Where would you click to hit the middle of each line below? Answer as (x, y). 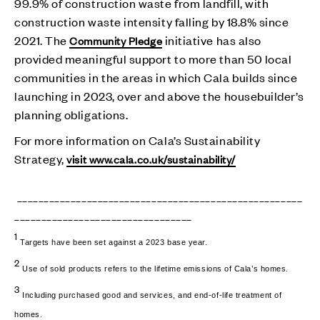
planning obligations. (72, 114)
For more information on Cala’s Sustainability (137, 140)
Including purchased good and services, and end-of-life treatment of (152, 295)
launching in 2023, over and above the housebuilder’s (159, 95)
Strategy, (41, 158)
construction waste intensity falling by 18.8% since (152, 21)
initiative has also (212, 40)
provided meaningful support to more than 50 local (153, 58)
